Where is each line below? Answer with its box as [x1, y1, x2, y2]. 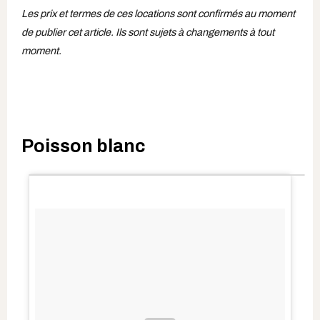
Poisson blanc [21, 136, 146, 156]
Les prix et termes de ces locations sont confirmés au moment [21, 8, 295, 20]
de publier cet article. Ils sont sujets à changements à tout [21, 26, 274, 39]
